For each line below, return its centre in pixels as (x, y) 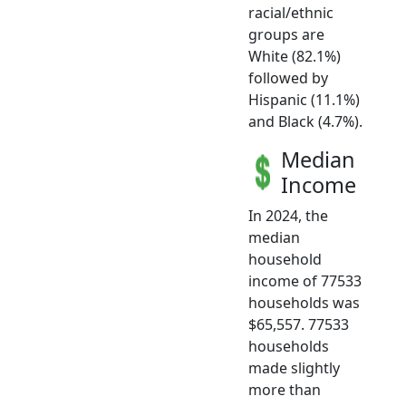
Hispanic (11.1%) (304, 99)
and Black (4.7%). (305, 121)
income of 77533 (305, 280)
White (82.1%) (295, 56)
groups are (286, 34)
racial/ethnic (291, 12)
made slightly (294, 367)
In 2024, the (288, 215)
